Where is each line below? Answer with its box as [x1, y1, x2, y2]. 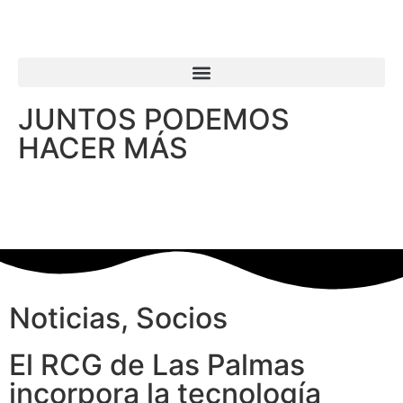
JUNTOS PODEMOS [18, 102, 290, 137]
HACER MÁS [18, 130, 188, 166]
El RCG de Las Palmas [9, 346, 305, 382]
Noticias [9, 300, 121, 336]
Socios [136, 300, 228, 336]
